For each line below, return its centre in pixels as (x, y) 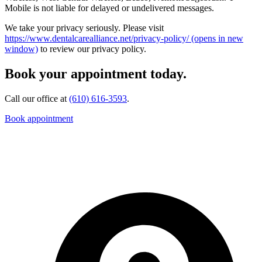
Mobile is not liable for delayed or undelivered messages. (109, 8)
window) (21, 49)
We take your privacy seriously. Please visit (84, 27)
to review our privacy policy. (92, 49)
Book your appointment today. (96, 73)
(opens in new (216, 38)
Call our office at (37, 98)
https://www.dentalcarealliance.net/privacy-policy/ (97, 38)
